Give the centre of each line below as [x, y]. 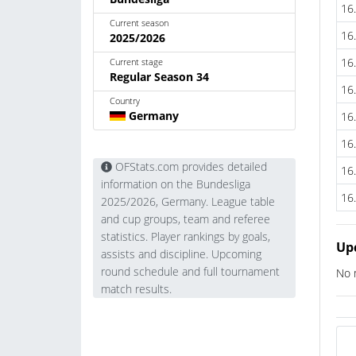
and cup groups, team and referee [186, 219]
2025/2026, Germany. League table [188, 201]
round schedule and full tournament [190, 271]
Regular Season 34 [159, 77]
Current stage [136, 62]
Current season [139, 23]
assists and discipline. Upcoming [181, 254]
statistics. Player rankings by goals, [186, 236]
